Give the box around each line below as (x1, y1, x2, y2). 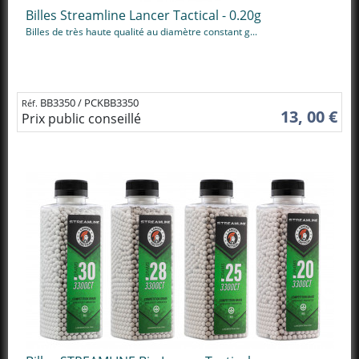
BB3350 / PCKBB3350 (40, 95, 139, 110)
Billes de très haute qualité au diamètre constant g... (26, 25, 257, 38)
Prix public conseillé (22, 109, 141, 127)
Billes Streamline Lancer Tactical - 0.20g (26, 6, 261, 24)
